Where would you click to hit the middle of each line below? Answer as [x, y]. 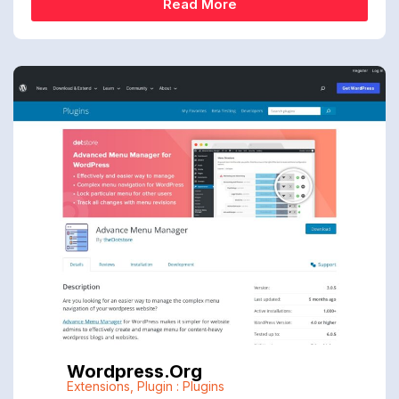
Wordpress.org [134, 372]
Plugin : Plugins [180, 387]
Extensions [98, 387]
